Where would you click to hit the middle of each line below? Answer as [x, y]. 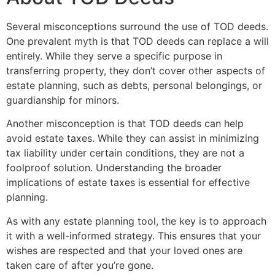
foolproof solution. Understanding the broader [114, 168]
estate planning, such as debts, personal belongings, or [134, 85]
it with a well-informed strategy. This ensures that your [134, 235]
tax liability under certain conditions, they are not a [125, 153]
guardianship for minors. [63, 100]
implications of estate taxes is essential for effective [128, 183]
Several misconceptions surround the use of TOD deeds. [137, 26]
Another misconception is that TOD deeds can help [125, 124]
